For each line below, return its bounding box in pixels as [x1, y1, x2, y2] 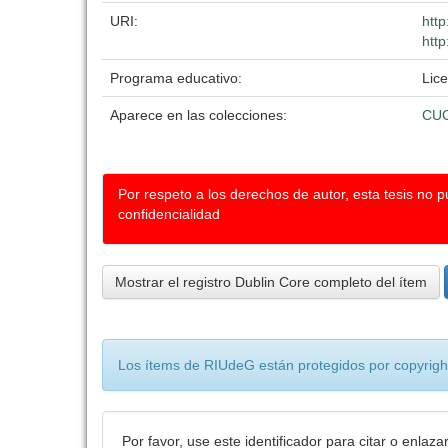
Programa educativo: [110, 70, 246, 86]
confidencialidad [118, 206, 220, 222]
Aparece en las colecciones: [110, 107, 287, 123]
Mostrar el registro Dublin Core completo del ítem [115, 274, 427, 290]
